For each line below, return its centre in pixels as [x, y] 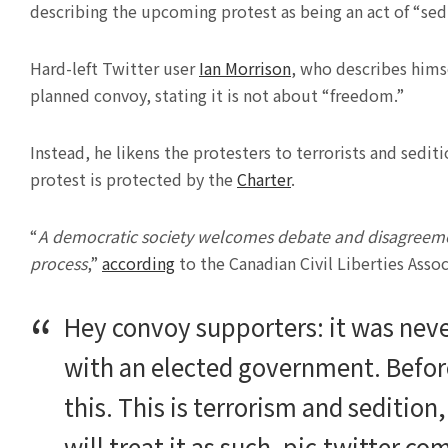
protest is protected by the [133, 179]
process [58, 263]
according [138, 263]
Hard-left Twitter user [114, 68]
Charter [264, 179]
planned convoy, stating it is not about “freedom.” [217, 95]
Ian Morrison [245, 68]
